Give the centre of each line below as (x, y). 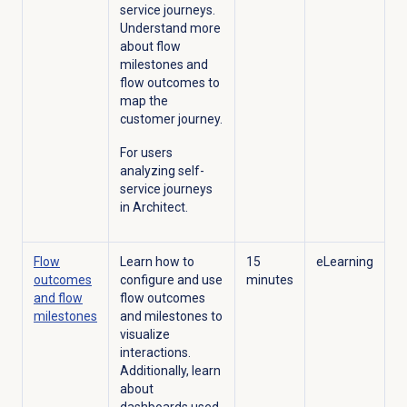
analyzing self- (162, 171)
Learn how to (157, 262)
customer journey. (171, 119)
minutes (269, 280)
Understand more (170, 29)
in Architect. (154, 208)
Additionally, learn (170, 371)
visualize (144, 335)
